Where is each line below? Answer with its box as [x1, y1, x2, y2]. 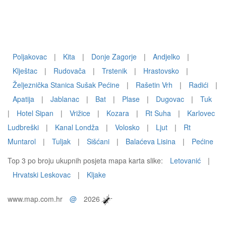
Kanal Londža [55, 122, 99, 132]
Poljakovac [13, 51, 47, 62]
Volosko [115, 122, 140, 132]
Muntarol [8, 136, 36, 146]
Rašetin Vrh [136, 80, 173, 90]
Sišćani [87, 136, 109, 146]
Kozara [106, 108, 129, 118]
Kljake [87, 169, 106, 180]
